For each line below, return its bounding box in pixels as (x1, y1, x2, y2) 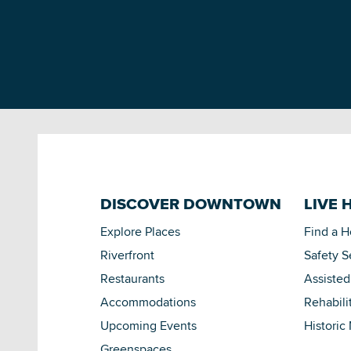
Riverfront (100, 246, 154, 265)
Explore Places (100, 223, 180, 241)
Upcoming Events (100, 317, 197, 335)
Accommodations (100, 293, 196, 312)
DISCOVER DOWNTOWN (100, 192, 281, 216)
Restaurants (100, 270, 165, 288)
